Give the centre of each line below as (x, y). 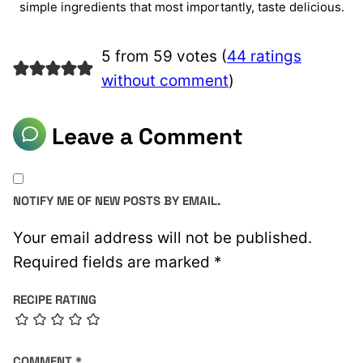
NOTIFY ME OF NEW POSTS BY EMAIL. (117, 201)
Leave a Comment (145, 136)
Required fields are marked (113, 263)
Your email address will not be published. (162, 238)
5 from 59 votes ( (164, 57)
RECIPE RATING (55, 300)
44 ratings (264, 57)
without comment (164, 81)
